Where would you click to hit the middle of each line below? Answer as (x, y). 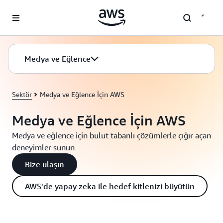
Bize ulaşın (45, 164)
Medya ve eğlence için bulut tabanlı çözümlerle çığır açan (111, 135)
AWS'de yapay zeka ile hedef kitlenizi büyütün (110, 186)
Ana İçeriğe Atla (29, 10)
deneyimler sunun (43, 147)
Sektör (22, 94)
